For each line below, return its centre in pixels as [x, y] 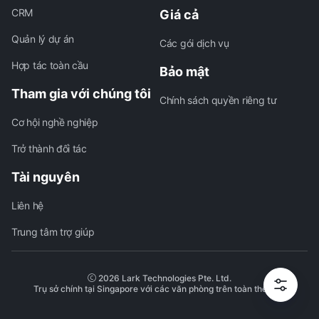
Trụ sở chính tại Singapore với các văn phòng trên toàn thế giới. [159, 289]
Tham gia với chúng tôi [81, 94]
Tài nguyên [46, 177]
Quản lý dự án [43, 39]
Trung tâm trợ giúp [53, 232]
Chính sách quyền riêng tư [218, 100]
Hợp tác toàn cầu [50, 65]
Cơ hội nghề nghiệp [55, 122]
